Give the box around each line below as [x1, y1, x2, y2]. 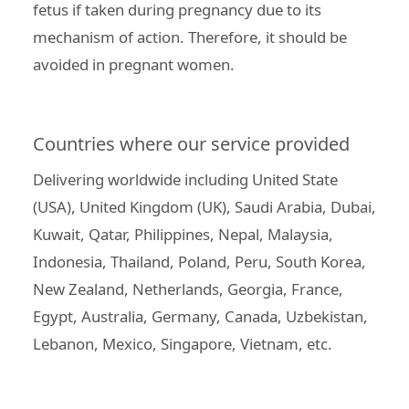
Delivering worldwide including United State [33, 168, 338, 190]
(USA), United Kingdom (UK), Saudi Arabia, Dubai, [33, 195, 376, 217]
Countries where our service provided [33, 131, 350, 156]
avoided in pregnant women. [33, 53, 235, 75]
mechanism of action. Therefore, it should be [33, 26, 347, 47]
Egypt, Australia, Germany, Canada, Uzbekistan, [33, 305, 368, 327]
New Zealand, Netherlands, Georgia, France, [33, 278, 343, 299]
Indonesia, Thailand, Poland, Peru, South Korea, [33, 250, 366, 272]
